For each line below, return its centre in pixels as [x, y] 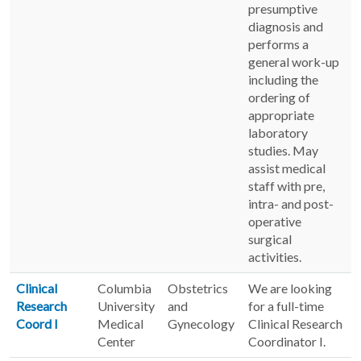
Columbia [124, 288]
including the [283, 79]
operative [275, 221]
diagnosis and [286, 26]
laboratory [278, 132]
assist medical [287, 168]
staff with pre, [286, 185]
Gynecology [201, 323]
